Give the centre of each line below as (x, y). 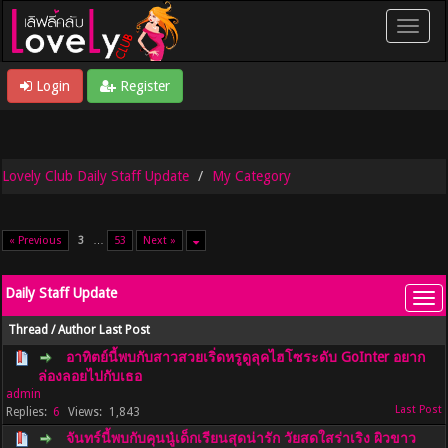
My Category (252, 176)
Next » (160, 240)
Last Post (125, 330)
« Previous (36, 240)
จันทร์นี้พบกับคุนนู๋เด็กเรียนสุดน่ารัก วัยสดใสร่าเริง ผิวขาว (241, 438)
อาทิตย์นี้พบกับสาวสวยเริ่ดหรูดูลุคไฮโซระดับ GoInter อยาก (246, 357)
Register (143, 86)
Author (77, 330)
